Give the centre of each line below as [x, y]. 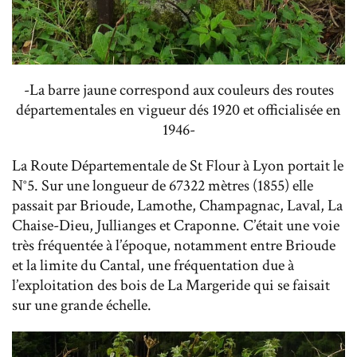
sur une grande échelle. [85, 305]
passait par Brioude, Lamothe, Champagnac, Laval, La [177, 205]
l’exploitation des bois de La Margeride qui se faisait [171, 285]
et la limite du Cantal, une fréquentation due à [153, 265]
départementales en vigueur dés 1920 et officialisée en [178, 110]
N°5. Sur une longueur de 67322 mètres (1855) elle [163, 185]
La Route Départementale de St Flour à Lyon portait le [178, 165]
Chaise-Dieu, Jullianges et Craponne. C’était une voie [176, 225]
